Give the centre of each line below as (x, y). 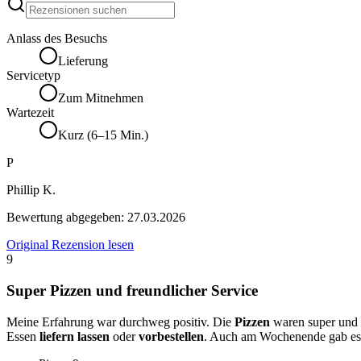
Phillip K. (31, 190)
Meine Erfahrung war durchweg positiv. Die (120, 322)
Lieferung (83, 61)
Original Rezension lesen (70, 245)
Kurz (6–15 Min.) (103, 135)
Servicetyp (33, 76)
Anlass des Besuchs (57, 39)
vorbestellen (171, 336)
